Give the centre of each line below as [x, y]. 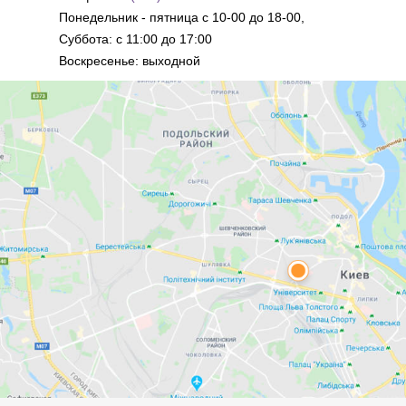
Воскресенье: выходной [130, 60]
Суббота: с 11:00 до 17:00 [135, 39]
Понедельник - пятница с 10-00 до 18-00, [182, 17]
